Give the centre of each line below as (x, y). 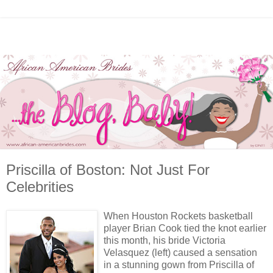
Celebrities (40, 187)
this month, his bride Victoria (165, 240)
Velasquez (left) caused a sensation (180, 252)
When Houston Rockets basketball (178, 216)
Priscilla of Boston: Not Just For (108, 170)
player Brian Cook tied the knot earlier (185, 228)
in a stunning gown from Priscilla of (179, 264)
